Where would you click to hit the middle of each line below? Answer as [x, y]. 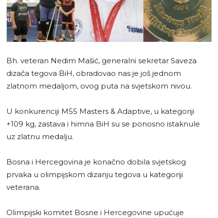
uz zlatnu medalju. [40, 136]
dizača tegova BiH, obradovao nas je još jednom [94, 73]
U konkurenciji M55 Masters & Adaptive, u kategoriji [100, 111]
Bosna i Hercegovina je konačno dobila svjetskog [96, 162]
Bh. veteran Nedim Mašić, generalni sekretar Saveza [101, 60]
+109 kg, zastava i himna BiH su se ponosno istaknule [103, 124]
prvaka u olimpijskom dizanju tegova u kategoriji [95, 174]
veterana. [23, 187]
